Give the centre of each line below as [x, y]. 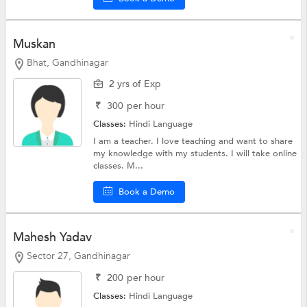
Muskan [34, 45]
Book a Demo [147, 192]
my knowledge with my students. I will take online [195, 153]
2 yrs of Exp [135, 84]
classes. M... [119, 165]
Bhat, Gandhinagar [67, 63]
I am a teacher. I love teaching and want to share [193, 141]
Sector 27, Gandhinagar [78, 256]
